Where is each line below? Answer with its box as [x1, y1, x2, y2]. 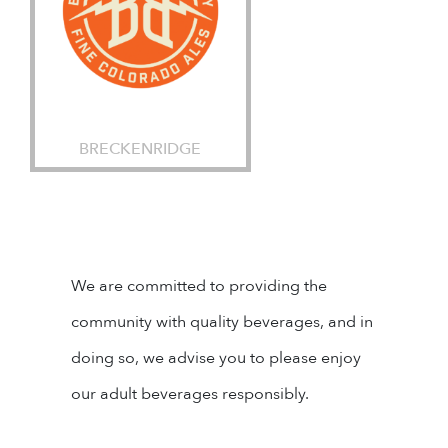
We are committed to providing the [71, 274, 327, 297]
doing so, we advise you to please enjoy [71, 346, 361, 369]
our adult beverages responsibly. [71, 382, 309, 405]
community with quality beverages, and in [71, 310, 373, 333]
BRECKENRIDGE [79, 137, 202, 160]
